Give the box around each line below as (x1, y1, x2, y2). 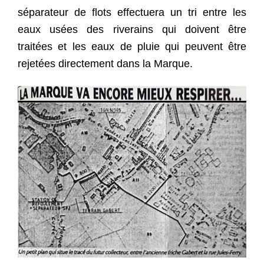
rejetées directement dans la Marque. (18, 58, 193, 70)
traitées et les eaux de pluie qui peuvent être (18, 41, 246, 53)
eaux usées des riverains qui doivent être (18, 24, 246, 36)
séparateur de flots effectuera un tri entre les (18, 6, 246, 19)
